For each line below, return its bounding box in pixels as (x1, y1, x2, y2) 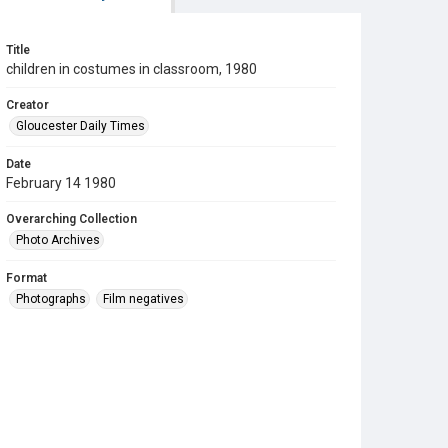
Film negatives (103, 292, 184, 306)
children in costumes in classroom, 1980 (6, 61, 257, 77)
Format (6, 271, 47, 285)
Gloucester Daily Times (16, 119, 145, 133)
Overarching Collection (6, 212, 137, 226)
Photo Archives (16, 233, 100, 247)
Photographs (16, 292, 86, 306)
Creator (6, 98, 49, 112)
